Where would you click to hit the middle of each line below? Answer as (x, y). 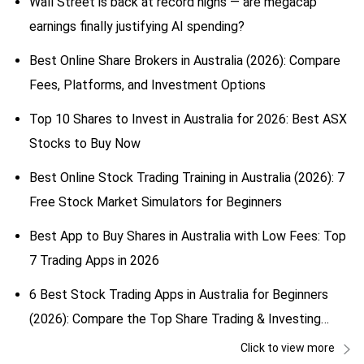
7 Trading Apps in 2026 (94, 260)
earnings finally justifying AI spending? (137, 26)
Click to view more (288, 347)
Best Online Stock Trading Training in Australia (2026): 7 (187, 177)
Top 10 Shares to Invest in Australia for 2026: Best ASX (188, 119)
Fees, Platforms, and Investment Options (147, 84)
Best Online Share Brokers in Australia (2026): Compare (185, 60)
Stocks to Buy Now (85, 143)
